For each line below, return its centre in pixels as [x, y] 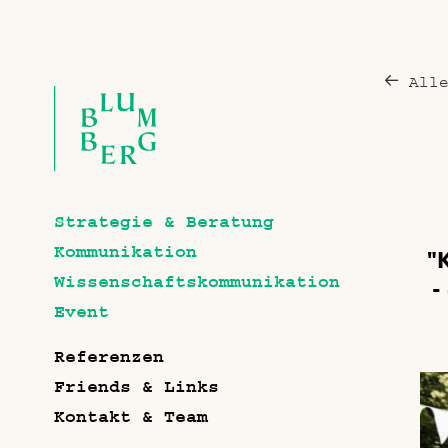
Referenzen [109, 357]
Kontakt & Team [131, 417]
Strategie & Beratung [164, 222]
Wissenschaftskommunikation [197, 282]
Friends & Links [136, 387]
